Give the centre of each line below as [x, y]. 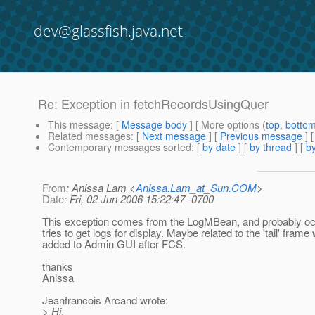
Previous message [261, 136]
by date [219, 147]
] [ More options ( [226, 125]
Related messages [89, 136]
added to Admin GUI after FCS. [114, 244]
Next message [174, 136]
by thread [271, 147]
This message [79, 125]
